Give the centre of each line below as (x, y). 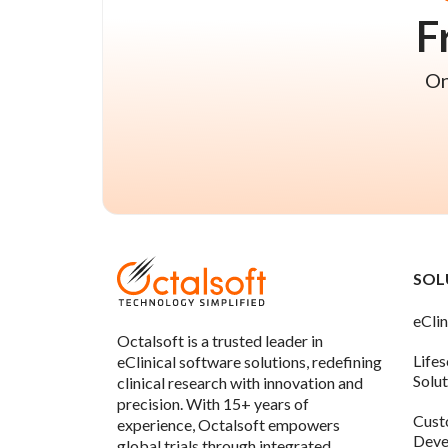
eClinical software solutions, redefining (249, 362)
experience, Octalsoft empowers (228, 425)
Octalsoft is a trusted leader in (220, 341)
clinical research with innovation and (240, 383)
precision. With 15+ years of (213, 404)
